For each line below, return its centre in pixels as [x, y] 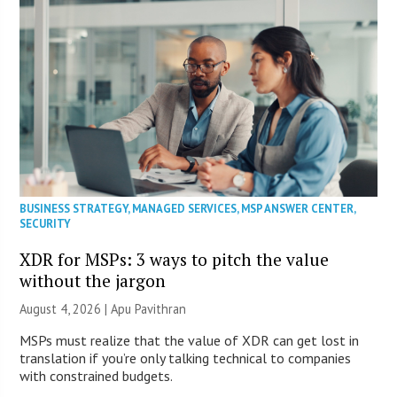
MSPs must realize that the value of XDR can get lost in [190, 340]
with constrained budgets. [97, 375]
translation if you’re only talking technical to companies [186, 358]
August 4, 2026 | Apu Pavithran [103, 308]
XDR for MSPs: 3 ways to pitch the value [175, 259]
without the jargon [93, 280]
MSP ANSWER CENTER [298, 208]
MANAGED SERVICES [185, 208]
